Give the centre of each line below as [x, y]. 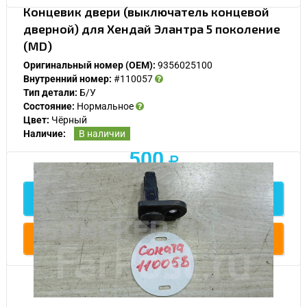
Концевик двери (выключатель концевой [146, 11]
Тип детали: [50, 92]
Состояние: [49, 106]
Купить [159, 238]
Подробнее [153, 198]
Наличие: [45, 133]
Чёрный [68, 120]
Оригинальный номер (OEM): [89, 65]
